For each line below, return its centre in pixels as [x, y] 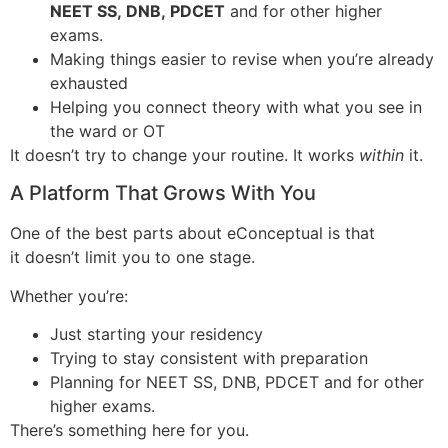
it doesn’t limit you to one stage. [135, 257]
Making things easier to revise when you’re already [242, 58]
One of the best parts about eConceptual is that [192, 233]
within [381, 154]
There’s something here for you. [132, 430]
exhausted [91, 82]
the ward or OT [110, 130]
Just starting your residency [159, 334]
